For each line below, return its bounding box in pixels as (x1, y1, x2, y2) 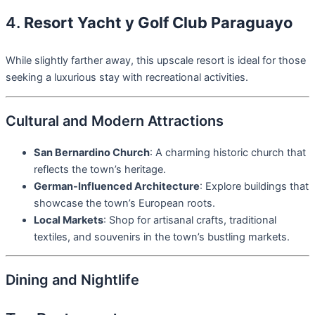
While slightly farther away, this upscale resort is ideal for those (6, 54, 306, 67)
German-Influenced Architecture (34, 179, 200, 193)
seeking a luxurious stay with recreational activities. (6, 71, 248, 84)
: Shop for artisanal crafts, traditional (103, 213, 276, 226)
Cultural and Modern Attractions (6, 112, 224, 129)
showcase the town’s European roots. (34, 196, 215, 210)
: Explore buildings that (200, 179, 309, 193)
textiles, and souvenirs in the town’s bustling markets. (34, 230, 290, 243)
